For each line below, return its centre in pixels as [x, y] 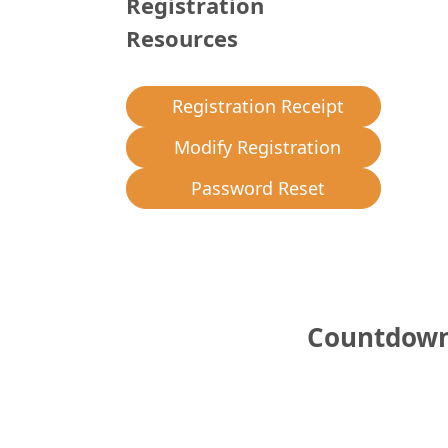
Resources [182, 37]
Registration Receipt [257, 106]
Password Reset [257, 188]
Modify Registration [257, 147]
